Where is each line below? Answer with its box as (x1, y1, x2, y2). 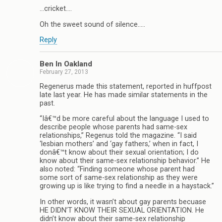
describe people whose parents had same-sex (40, 123, 187, 132)
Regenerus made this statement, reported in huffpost (40, 82, 212, 91)
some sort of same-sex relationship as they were (40, 173, 198, 182)
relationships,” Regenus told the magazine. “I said (40, 131, 197, 140)
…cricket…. (40, 4, 72, 13)
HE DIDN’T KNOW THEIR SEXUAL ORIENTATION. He (40, 206, 204, 215)
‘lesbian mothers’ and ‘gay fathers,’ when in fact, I (40, 140, 198, 149)
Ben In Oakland (40, 59, 92, 68)
